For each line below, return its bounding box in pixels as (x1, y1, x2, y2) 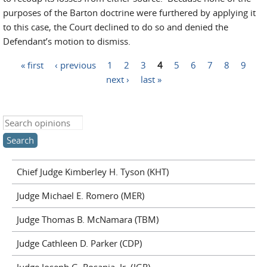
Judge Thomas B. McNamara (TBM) (16, 213, 159, 225)
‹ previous (55, 58, 96, 70)
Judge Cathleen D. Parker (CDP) (16, 237, 142, 249)
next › (105, 73, 129, 85)
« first (21, 58, 44, 70)
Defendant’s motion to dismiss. (3, 35, 131, 47)
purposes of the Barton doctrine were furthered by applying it (3, 7, 256, 18)
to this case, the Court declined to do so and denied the (3, 21, 228, 33)
